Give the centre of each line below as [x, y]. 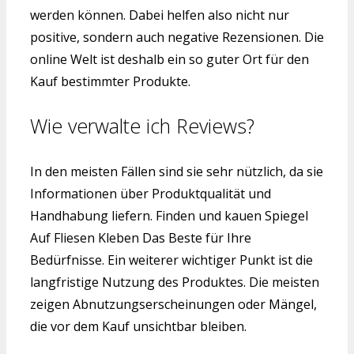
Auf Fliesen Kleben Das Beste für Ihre [141, 238]
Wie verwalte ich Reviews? [142, 126]
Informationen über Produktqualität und [151, 194]
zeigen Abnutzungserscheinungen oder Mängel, [173, 305]
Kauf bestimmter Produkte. [110, 81]
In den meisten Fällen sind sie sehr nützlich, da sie [177, 172]
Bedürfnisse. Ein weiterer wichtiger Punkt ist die [171, 260]
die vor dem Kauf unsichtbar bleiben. [138, 327]
